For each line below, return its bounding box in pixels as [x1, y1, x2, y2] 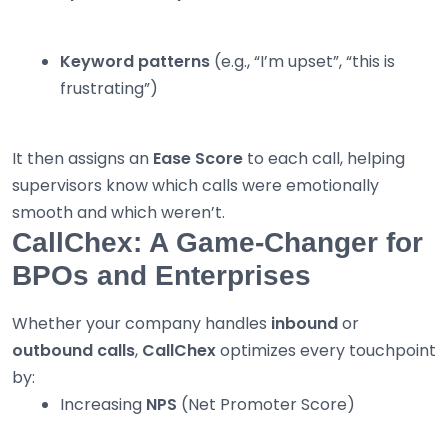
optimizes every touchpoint [216, 339, 436, 363]
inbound [271, 312, 338, 336]
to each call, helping [243, 147, 405, 171]
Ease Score [153, 147, 243, 171]
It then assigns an [12, 147, 153, 171]
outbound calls [12, 339, 135, 363]
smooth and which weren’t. [12, 201, 225, 225]
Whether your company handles [12, 312, 271, 336]
